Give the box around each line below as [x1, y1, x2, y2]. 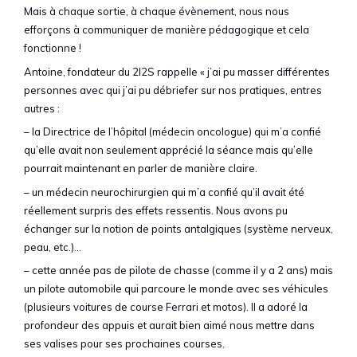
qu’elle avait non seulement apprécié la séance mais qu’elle [24, 143, 313, 157]
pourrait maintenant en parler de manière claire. [24, 162, 257, 175]
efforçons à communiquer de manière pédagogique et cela [24, 23, 309, 37]
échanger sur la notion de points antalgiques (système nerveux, [24, 222, 333, 235]
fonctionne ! [24, 41, 81, 55]
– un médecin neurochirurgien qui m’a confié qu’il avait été [24, 185, 304, 198]
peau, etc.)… [24, 240, 81, 253]
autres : [24, 101, 60, 115]
